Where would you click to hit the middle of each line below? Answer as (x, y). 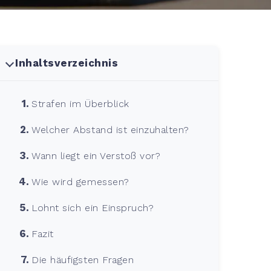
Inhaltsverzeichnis (67, 63)
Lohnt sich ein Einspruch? (93, 207)
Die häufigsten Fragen (83, 260)
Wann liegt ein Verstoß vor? (96, 155)
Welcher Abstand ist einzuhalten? (110, 129)
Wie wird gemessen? (80, 181)
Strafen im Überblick (80, 103)
